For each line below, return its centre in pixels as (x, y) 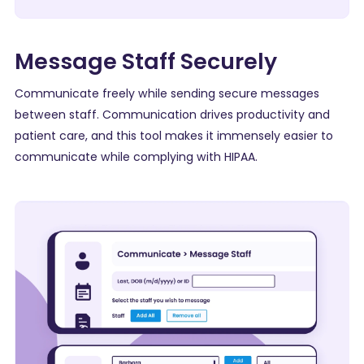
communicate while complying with (119, 157)
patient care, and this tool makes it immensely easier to (174, 136)
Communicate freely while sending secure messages (167, 94)
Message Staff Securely (146, 61)
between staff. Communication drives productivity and (172, 115)
